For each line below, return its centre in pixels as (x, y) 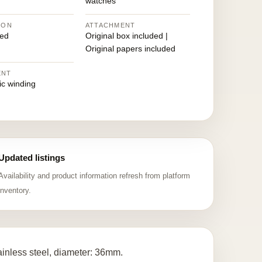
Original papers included (130, 49)
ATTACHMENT (110, 25)
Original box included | (126, 36)
